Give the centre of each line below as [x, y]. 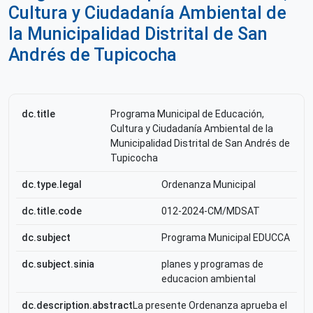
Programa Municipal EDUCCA [226, 238]
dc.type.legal [52, 184]
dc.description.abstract [77, 305]
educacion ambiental [209, 279]
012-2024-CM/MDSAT [211, 211]
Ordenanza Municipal [209, 184]
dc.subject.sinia [58, 264]
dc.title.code [52, 211]
